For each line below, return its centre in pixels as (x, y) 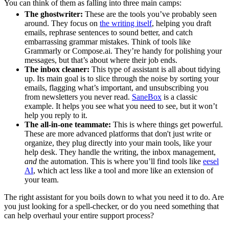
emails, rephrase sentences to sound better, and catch (109, 33)
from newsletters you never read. (78, 97)
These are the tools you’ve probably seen (150, 14)
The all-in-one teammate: (68, 125)
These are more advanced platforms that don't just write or (118, 134)
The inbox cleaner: (57, 70)
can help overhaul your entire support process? (79, 216)
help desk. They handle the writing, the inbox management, (120, 152)
